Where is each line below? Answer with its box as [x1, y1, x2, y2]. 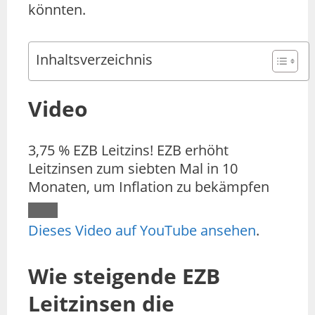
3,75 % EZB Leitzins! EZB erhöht [28, 140, 229, 160]
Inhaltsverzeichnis [36, 50, 153, 69]
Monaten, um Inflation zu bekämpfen [28, 176, 269, 196]
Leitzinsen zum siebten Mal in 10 [28, 158, 238, 178]
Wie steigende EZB [28, 261, 220, 290]
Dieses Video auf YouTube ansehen [28, 220, 256, 240]
